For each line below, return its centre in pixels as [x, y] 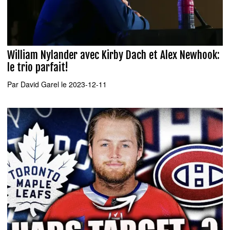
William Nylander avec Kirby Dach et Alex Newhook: [113, 55]
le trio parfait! [38, 68]
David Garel [40, 84]
